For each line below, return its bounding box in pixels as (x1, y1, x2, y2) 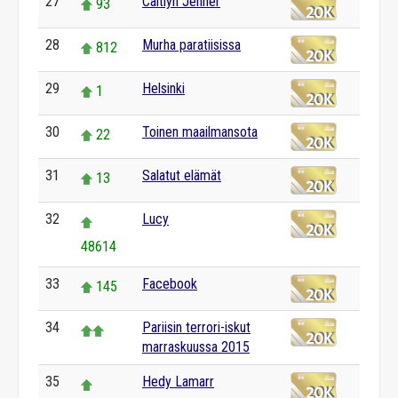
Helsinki (142, 80, 185, 97)
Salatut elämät (142, 167, 221, 184)
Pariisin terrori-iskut (142, 319, 251, 336)
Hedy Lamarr (142, 373, 214, 390)
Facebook (142, 275, 197, 292)
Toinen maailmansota (142, 123, 258, 140)
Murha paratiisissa (142, 36, 241, 53)
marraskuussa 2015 (142, 338, 250, 355)
